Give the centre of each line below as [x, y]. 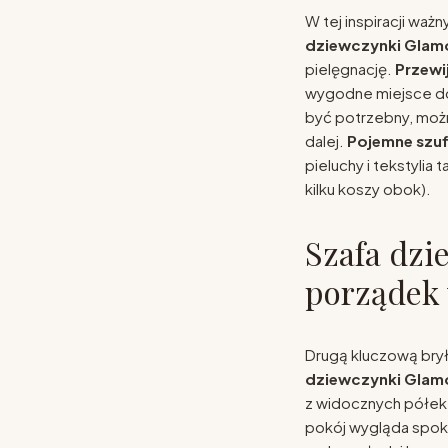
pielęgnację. [349, 68]
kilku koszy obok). [367, 188]
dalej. [325, 140]
